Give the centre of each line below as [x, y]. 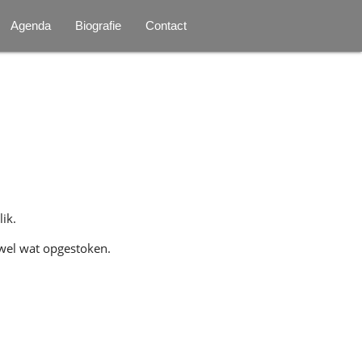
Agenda [31, 25]
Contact [166, 25]
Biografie [99, 25]
